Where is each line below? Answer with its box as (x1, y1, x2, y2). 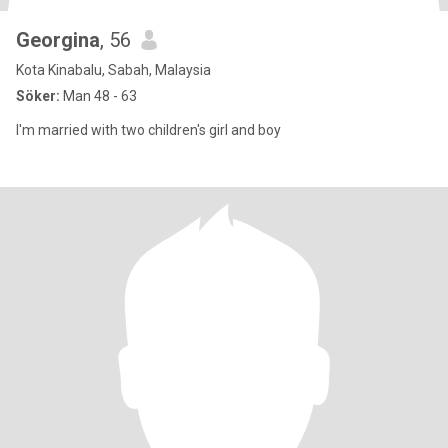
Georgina (16, 28, 100, 52)
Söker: (16, 88, 60, 104)
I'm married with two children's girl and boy (16, 122, 281, 138)
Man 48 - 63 (60, 88, 137, 104)
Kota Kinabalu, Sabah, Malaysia (16, 62, 211, 78)
